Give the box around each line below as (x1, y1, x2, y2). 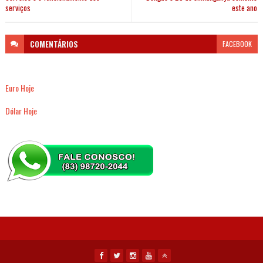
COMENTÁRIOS (29, 38, 78, 50)
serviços (5, 1, 31, 14)
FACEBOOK (222, 38, 252, 49)
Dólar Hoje (5, 104, 37, 117)
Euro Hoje (5, 81, 34, 94)
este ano (232, 1, 258, 14)
